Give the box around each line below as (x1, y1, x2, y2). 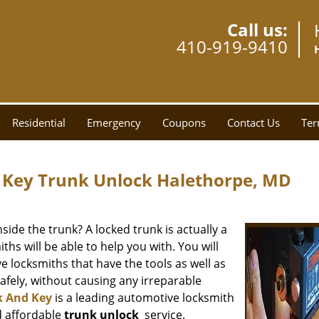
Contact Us (227, 115, 280, 130)
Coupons (162, 115, 206, 130)
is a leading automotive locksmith (52, 290, 234, 305)
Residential (12, 115, 66, 130)
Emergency (87, 115, 141, 130)
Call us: (227, 18, 288, 41)
